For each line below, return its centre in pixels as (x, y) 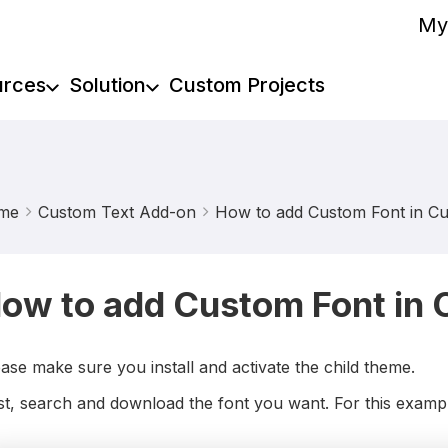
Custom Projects (246, 85)
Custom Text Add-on (116, 212)
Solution (107, 85)
